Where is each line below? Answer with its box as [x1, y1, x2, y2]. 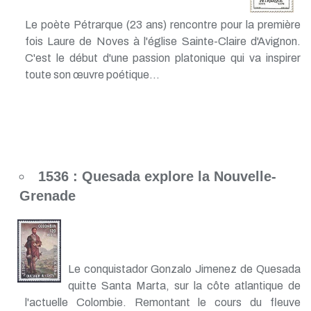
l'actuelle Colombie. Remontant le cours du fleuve [24, 296, 301, 308]
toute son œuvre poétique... [24, 68, 160, 81]
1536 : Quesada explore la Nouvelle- [37, 168, 276, 184]
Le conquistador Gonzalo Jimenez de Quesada [67, 262, 301, 275]
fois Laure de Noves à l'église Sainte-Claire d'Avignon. [24, 35, 301, 47]
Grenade [19, 187, 76, 203]
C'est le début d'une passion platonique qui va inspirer [24, 51, 301, 64]
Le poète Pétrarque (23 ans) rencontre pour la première [24, 18, 301, 31]
